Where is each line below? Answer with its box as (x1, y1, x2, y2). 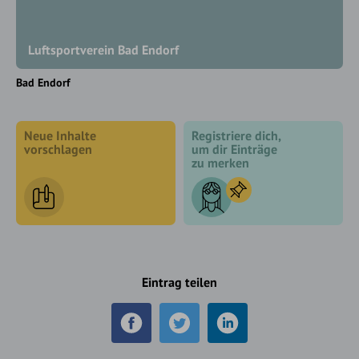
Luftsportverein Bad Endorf (28, 42, 179, 58)
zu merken (192, 155, 249, 171)
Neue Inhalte (24, 127, 96, 143)
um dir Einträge (192, 141, 277, 157)
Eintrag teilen (142, 274, 217, 290)
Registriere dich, (192, 127, 281, 143)
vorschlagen (24, 141, 92, 157)
